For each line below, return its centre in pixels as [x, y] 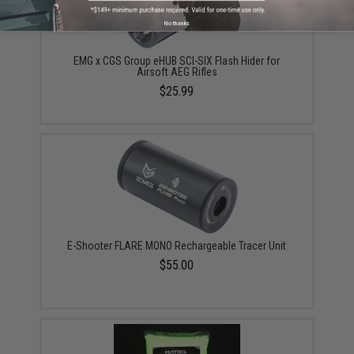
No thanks [177, 23]
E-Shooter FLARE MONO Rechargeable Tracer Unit [177, 246]
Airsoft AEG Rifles [177, 72]
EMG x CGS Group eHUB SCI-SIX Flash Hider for [177, 61]
